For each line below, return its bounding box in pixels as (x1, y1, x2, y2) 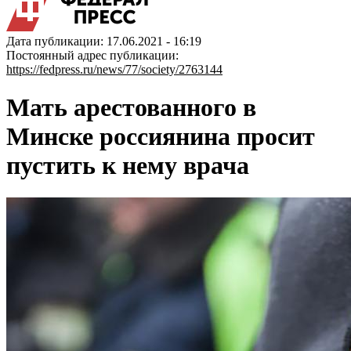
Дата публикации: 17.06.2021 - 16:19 (6, 34, 201, 48)
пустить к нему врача (6, 151, 249, 180)
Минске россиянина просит (6, 122, 315, 151)
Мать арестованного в (6, 93, 256, 122)
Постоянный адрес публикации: (6, 49, 179, 62)
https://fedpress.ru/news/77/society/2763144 (6, 63, 223, 76)
